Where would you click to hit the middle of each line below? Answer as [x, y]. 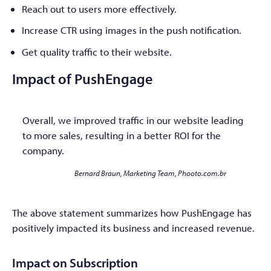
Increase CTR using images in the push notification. [132, 30]
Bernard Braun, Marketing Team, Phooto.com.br [150, 173]
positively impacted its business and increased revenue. [133, 227]
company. [43, 151]
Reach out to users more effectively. [99, 8]
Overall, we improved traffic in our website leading [133, 120]
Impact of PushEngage [82, 78]
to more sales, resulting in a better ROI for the [122, 135]
